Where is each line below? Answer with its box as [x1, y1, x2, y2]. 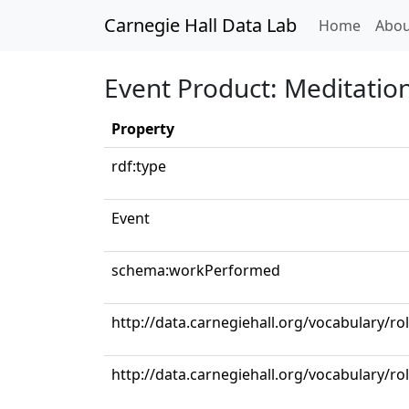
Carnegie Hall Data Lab [104, 13, 297, 37]
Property [111, 119, 174, 139]
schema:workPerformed [111, 260, 280, 280]
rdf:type [111, 156, 166, 176]
